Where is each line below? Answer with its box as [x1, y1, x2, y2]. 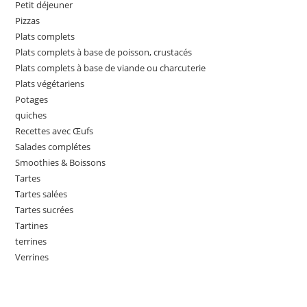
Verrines [15, 251, 49, 263]
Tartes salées [15, 188, 68, 200]
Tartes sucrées [15, 204, 74, 216]
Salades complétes [15, 140, 91, 153]
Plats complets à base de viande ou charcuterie [15, 62, 206, 74]
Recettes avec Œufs [15, 125, 94, 137]
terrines [15, 235, 47, 247]
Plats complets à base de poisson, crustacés [15, 46, 193, 58]
